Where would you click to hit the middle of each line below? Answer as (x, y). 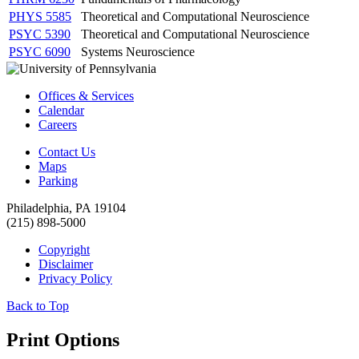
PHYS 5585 (40, 16)
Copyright (64, 249)
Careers (58, 124)
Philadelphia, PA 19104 (66, 208)
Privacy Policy (75, 278)
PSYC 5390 (40, 34)
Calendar (61, 110)
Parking (58, 180)
